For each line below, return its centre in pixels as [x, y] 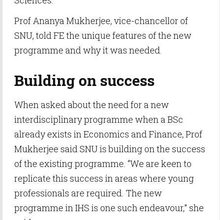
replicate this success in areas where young [104, 178]
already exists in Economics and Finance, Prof [108, 134]
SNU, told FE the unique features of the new [103, 35]
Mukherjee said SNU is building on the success [110, 149]
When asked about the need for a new [92, 105]
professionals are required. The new [88, 193]
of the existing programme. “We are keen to [103, 164]
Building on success [84, 80]
